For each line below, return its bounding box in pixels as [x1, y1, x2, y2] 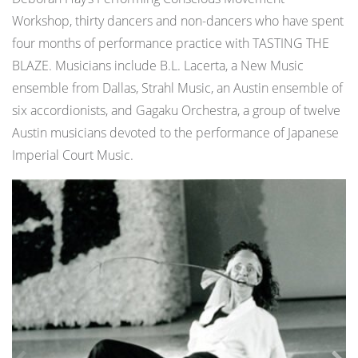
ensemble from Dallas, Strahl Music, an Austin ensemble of [12, 79, 343, 97]
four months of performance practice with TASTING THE [12, 34, 329, 53]
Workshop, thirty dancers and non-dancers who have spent [12, 12, 344, 30]
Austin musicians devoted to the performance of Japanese [12, 124, 339, 142]
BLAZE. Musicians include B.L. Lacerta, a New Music [12, 57, 304, 75]
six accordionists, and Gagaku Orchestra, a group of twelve [12, 101, 340, 120]
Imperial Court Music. [12, 146, 133, 165]
